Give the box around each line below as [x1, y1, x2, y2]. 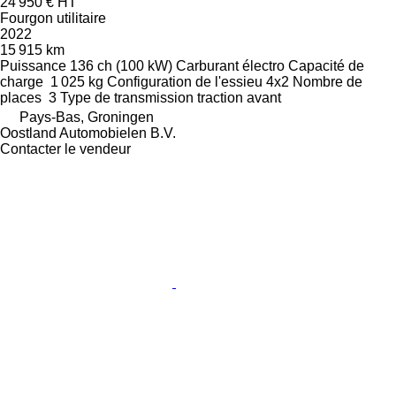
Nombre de [293, 73, 362, 89]
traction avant [197, 89, 281, 105]
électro [242, 57, 285, 73]
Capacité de [288, 57, 364, 73]
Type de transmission [60, 89, 194, 105]
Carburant [176, 57, 239, 73]
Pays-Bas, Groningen [19, 109, 154, 125]
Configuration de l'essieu [107, 73, 263, 89]
